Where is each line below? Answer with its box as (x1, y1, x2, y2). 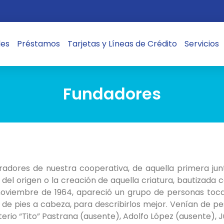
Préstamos (16, 38, 60, 49)
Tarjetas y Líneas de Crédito (67, 38, 177, 49)
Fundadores (63, 82, 161, 105)
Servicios (184, 38, 219, 49)
